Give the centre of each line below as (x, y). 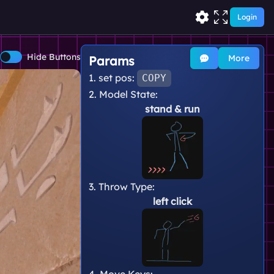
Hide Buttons (54, 57)
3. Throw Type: (122, 187)
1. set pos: (112, 78)
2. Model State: (123, 94)
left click (172, 202)
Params (112, 61)
